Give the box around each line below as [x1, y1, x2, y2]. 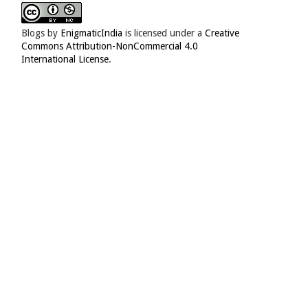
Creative [205, 27, 239, 38]
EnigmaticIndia [60, 27, 122, 38]
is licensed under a [122, 27, 205, 38]
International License [21, 54, 109, 65]
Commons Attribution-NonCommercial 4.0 [21, 41, 198, 52]
